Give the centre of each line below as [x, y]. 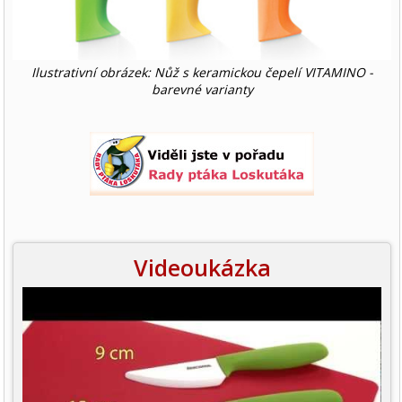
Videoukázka [202, 268]
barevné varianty [202, 90]
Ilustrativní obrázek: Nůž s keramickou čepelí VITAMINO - [202, 73]
